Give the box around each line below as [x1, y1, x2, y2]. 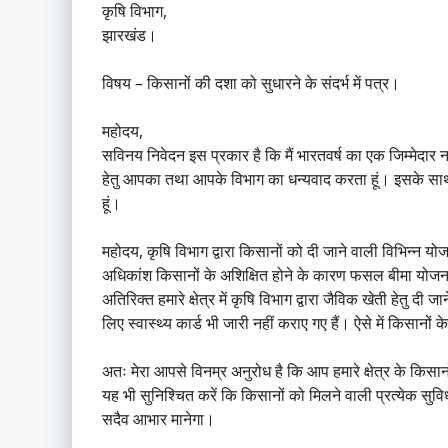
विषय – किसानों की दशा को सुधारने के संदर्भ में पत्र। [102, 72, 400, 95]
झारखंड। [102, 24, 157, 47]
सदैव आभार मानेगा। [102, 408, 215, 431]
